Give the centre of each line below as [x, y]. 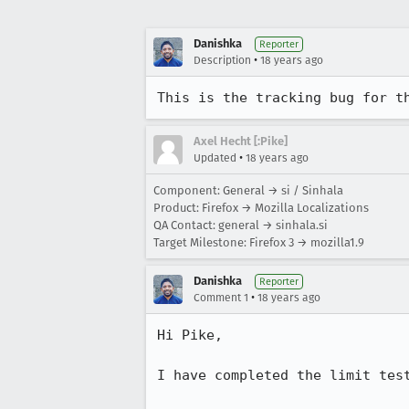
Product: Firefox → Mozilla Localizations [261, 208]
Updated [215, 158]
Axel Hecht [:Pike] [241, 141]
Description [222, 60]
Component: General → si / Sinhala [248, 190]
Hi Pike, [190, 335]
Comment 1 [221, 298]
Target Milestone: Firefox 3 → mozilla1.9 [259, 242]
